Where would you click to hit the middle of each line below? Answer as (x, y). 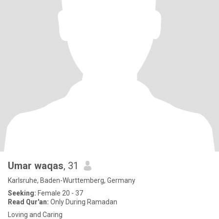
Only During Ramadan (83, 202)
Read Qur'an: (28, 202)
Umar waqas (36, 166)
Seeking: (22, 193)
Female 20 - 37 (60, 193)
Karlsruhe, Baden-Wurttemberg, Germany (72, 180)
